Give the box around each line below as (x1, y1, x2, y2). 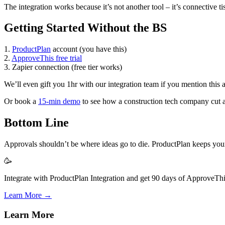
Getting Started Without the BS (4, 21, 167, 35)
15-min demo (38, 97, 80, 106)
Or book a (4, 97, 38, 106)
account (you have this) (51, 45, 127, 54)
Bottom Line (4, 116, 69, 130)
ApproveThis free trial (12, 54, 82, 63)
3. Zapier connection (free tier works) (4, 63, 122, 72)
